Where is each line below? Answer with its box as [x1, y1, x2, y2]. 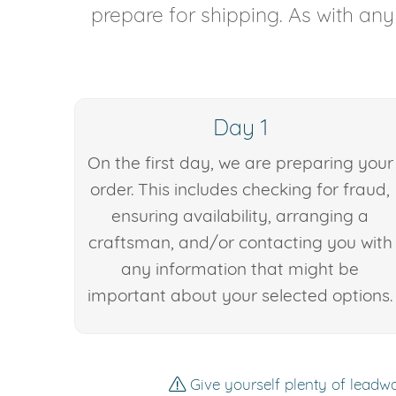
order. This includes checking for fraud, [90, 179, 391, 201]
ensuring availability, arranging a [111, 205, 369, 227]
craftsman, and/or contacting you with [88, 232, 392, 254]
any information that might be [121, 258, 360, 280]
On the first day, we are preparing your [87, 152, 393, 174]
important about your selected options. [88, 285, 393, 307]
